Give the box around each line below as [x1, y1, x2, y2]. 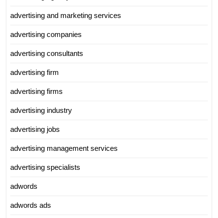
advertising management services [10, 144, 118, 152]
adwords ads [10, 200, 51, 209]
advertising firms [10, 87, 63, 95]
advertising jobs [10, 125, 60, 133]
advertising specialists [10, 163, 80, 171]
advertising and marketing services [10, 11, 121, 19]
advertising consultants [10, 49, 83, 57]
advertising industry [10, 106, 72, 114]
